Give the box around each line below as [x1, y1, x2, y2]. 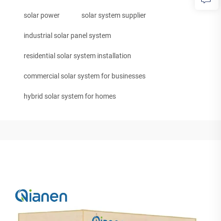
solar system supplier [81, 11, 146, 19]
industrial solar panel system [24, 32, 111, 39]
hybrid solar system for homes [24, 92, 116, 100]
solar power [24, 11, 60, 19]
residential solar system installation [24, 52, 131, 60]
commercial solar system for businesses [24, 72, 146, 80]
